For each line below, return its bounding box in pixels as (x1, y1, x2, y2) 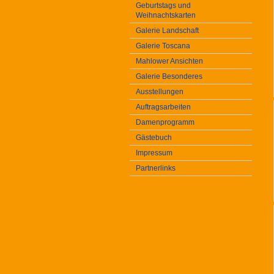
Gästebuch (136, 133, 172, 142)
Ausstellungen (136, 87, 183, 96)
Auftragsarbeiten (136, 103, 191, 111)
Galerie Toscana (136, 42, 190, 50)
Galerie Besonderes (136, 72, 202, 81)
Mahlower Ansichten (136, 57, 203, 65)
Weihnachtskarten (136, 11, 196, 20)
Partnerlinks (136, 164, 176, 172)
